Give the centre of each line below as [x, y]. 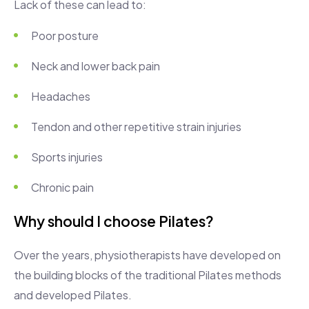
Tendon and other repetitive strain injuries [136, 126]
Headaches [61, 96]
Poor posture [65, 35]
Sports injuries [67, 157]
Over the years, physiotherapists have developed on [147, 255]
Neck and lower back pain [96, 66]
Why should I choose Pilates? [114, 221]
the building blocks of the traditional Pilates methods [148, 275]
